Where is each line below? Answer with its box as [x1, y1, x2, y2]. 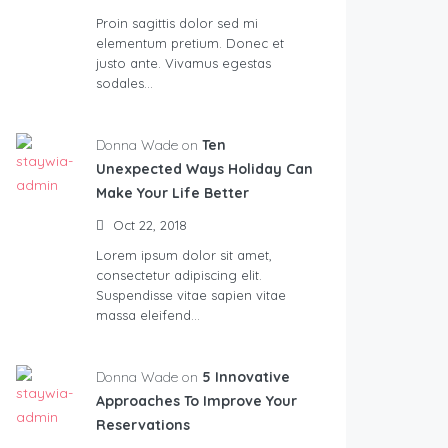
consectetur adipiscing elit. [96, 267, 262, 284]
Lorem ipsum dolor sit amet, [96, 247, 272, 264]
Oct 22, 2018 [109, 217, 187, 234]
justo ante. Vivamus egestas [96, 55, 271, 72]
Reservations [96, 416, 190, 435]
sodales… [96, 75, 153, 92]
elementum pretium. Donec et [96, 35, 284, 52]
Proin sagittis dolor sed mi [96, 15, 258, 32]
